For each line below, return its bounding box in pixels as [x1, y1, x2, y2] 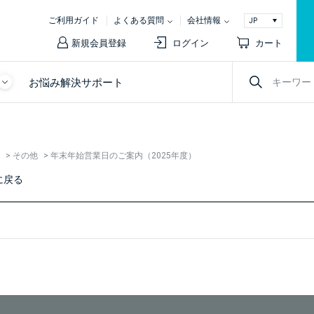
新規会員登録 [71, 37, 126, 48]
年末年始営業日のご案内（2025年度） [50, 151, 196, 161]
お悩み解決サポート [29, 76, 123, 89]
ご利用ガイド [48, 15, 99, 25]
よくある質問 [114, 15, 164, 25]
